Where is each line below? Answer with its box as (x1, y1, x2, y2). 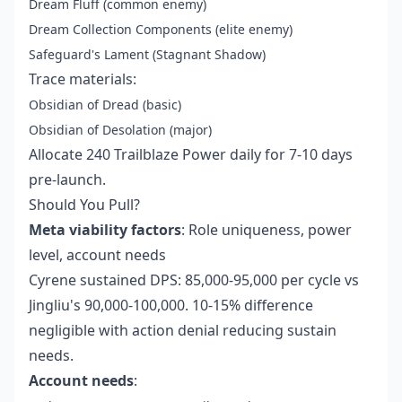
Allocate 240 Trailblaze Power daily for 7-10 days (29, 144, 353, 165)
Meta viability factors (29, 220, 181, 240)
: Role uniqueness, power (181, 220, 352, 240)
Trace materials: (29, 69, 136, 90)
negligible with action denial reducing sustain (29, 320, 336, 341)
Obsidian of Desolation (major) (29, 121, 212, 139)
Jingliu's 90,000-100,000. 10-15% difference (29, 295, 313, 316)
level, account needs (29, 245, 166, 266)
